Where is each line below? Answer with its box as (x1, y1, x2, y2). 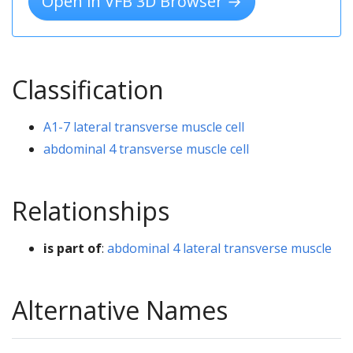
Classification (12, 72, 164, 106)
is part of (43, 239, 102, 257)
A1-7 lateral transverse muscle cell (43, 117, 244, 136)
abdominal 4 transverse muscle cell (43, 139, 249, 158)
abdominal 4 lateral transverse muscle (107, 239, 332, 257)
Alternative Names (12, 292, 228, 327)
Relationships (12, 193, 169, 228)
